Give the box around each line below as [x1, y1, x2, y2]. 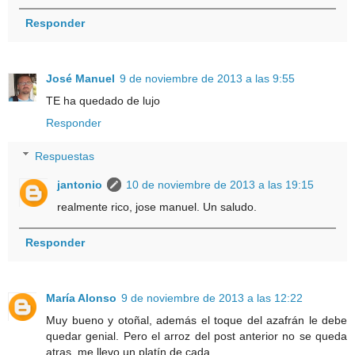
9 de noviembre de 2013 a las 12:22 [121, 291, 303, 304]
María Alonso [46, 291, 116, 304]
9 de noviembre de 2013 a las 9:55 [120, 71, 295, 85]
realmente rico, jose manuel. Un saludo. [57, 200, 258, 213]
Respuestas [35, 149, 95, 162]
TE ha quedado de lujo [46, 94, 160, 107]
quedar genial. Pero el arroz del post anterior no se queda [46, 329, 347, 342]
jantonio [57, 177, 103, 191]
